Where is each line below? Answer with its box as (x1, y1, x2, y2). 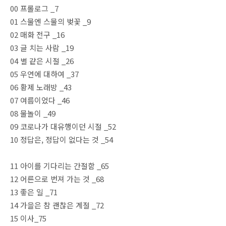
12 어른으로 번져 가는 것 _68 (10, 174, 104, 184)
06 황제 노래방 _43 (10, 82, 72, 92)
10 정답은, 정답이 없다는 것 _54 (10, 134, 113, 145)
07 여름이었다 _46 (10, 95, 70, 105)
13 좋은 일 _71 (10, 187, 58, 197)
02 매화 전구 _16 (10, 29, 65, 40)
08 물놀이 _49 (10, 108, 55, 119)
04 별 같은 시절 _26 (10, 55, 74, 66)
